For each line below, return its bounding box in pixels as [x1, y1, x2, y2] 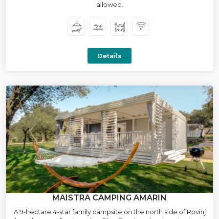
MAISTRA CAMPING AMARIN [52, 193, 167, 202]
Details [97, 52, 122, 60]
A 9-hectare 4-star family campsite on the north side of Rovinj [13, 208, 206, 216]
